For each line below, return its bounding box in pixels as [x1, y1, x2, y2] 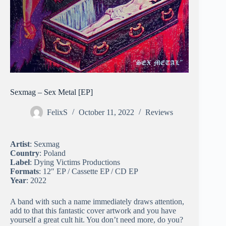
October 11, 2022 [79, 108, 134, 117]
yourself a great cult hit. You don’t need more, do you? [10, 215, 183, 224]
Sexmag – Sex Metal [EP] [10, 88, 93, 97]
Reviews [145, 108, 173, 117]
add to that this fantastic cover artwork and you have [10, 206, 176, 215]
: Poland [39, 149, 66, 158]
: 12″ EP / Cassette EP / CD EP [39, 167, 138, 176]
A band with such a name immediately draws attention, [10, 197, 184, 206]
